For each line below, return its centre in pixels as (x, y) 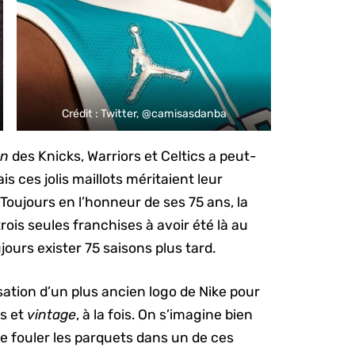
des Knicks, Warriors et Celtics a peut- (133, 156)
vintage (52, 315)
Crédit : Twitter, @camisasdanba (144, 114)
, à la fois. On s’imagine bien (165, 315)
